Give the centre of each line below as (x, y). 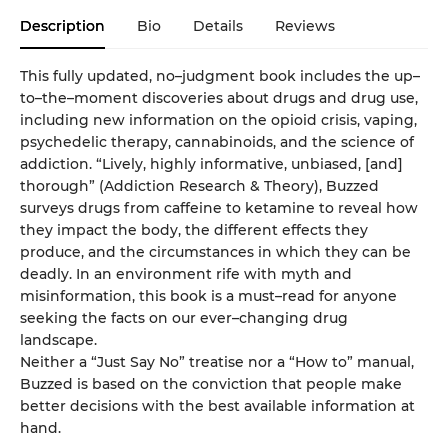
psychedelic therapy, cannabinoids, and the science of (217, 141)
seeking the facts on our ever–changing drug (184, 317)
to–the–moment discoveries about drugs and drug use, (219, 97)
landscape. (58, 339)
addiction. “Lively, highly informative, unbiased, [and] (211, 163)
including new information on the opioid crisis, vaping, (218, 119)
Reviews (305, 25)
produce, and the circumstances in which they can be (215, 251)
